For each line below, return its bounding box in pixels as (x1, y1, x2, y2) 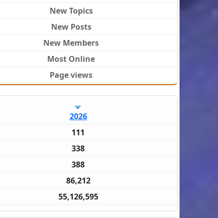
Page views (50, 70, 93, 81)
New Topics (49, 5, 93, 17)
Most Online (47, 54, 95, 65)
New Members (43, 37, 99, 49)
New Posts (51, 21, 91, 33)
